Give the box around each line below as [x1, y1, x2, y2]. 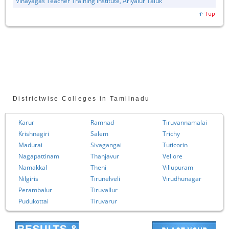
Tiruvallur [90, 185, 118, 194]
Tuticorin [163, 140, 188, 149]
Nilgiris [18, 174, 38, 183]
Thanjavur [90, 151, 119, 161]
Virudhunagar [163, 174, 201, 183]
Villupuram [163, 163, 193, 172]
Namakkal [18, 163, 47, 172]
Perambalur [18, 185, 52, 194]
